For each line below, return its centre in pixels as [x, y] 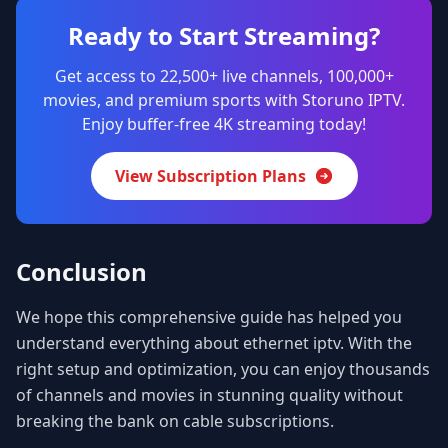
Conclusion [81, 272]
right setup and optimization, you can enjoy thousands [223, 369]
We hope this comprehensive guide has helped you [209, 317]
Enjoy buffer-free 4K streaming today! [224, 124]
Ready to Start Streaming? [224, 36]
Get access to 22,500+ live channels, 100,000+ [224, 76]
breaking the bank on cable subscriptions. [175, 421]
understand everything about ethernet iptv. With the [214, 343]
